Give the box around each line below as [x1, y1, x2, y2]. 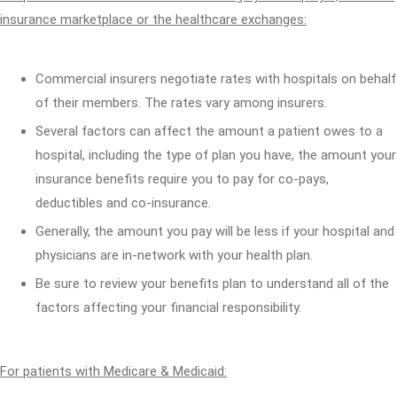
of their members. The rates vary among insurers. [35, 95, 327, 111]
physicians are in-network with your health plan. [35, 247, 313, 263]
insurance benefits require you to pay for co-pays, [35, 171, 329, 187]
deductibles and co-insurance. [35, 195, 211, 211]
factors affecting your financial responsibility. [35, 300, 301, 315]
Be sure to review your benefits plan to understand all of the [35, 276, 389, 292]
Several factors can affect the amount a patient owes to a [35, 123, 383, 139]
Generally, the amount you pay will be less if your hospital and [35, 223, 394, 239]
